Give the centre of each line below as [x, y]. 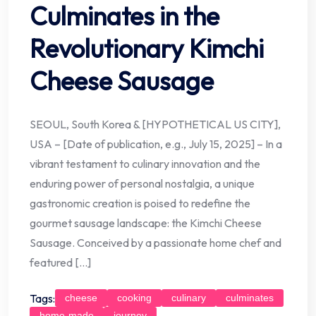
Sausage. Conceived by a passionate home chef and [156, 243]
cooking [134, 298]
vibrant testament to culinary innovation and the [145, 164]
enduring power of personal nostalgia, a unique [142, 184]
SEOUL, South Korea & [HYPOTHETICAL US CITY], [155, 124]
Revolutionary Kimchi [147, 49]
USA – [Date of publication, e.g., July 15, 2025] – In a [156, 144]
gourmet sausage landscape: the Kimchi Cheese [146, 223]
